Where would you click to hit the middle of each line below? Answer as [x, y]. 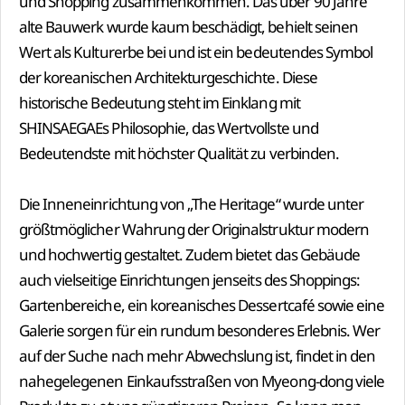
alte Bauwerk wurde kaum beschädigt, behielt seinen [189, 26]
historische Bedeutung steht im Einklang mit [160, 102]
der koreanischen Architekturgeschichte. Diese [168, 77]
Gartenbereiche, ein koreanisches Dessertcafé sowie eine [202, 305]
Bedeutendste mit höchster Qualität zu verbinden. [180, 153]
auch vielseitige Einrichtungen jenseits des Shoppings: [190, 279]
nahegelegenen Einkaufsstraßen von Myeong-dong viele [202, 381]
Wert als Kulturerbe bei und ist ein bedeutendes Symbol [196, 52]
